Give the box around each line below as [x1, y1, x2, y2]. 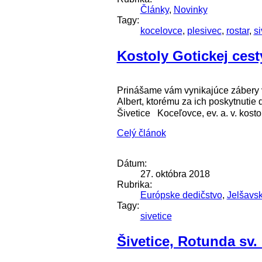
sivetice [140, 211, 172, 221]
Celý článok [116, 127, 166, 138]
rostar [226, 25, 249, 36]
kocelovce [140, 25, 182, 36]
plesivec [187, 25, 222, 36]
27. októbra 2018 [140, 168, 210, 179]
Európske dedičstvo [140, 189, 222, 200]
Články [140, 4, 169, 15]
